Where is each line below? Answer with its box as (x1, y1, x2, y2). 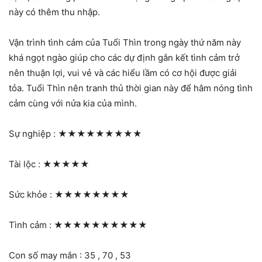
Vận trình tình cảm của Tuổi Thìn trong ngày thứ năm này (9, 36, 241, 48)
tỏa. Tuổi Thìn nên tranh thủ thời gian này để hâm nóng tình (9, 82, 253, 94)
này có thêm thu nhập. (9, 6, 100, 18)
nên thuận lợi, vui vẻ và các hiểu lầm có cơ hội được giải (9, 67, 237, 78)
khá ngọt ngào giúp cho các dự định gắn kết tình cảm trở (9, 51, 240, 63)
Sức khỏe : (9, 188, 54, 200)
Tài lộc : (9, 158, 43, 170)
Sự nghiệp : (9, 127, 58, 139)
